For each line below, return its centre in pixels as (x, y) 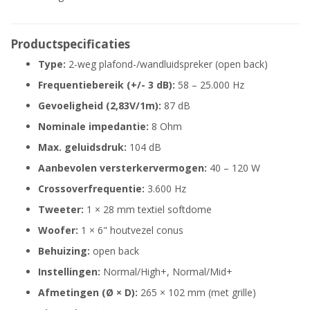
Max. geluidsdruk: (82, 147)
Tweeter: (61, 210)
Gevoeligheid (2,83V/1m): (100, 106)
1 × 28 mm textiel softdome (148, 210)
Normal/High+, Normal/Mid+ (166, 272)
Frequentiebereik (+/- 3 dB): (107, 85)
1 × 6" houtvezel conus (131, 230)
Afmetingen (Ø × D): (88, 293)
